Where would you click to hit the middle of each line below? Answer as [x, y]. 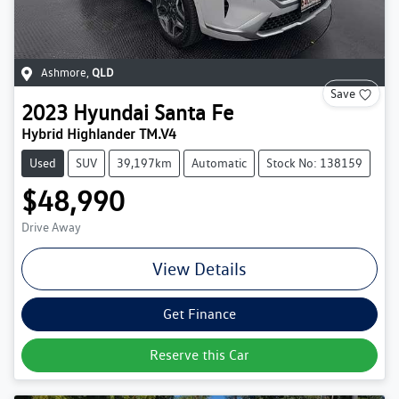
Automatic [219, 163]
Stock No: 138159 [314, 163]
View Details [199, 269]
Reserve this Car [199, 354]
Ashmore [64, 72]
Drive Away [51, 227]
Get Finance [199, 313]
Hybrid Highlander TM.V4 [99, 134]
